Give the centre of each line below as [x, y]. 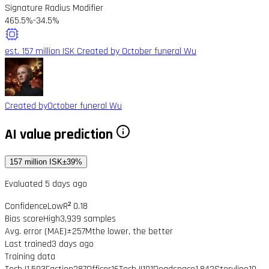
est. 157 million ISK [40, 51]
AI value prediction [60, 134]
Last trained [28, 244]
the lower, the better [132, 231]
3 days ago [73, 244]
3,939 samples [88, 219]
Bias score [24, 219]
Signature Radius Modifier [54, 8]
